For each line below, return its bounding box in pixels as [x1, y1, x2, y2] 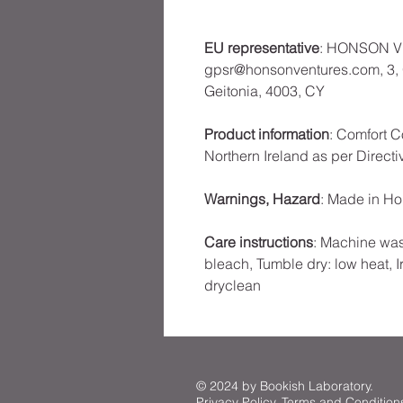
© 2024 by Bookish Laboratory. [196, 378, 373, 394]
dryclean [204, 276, 261, 294]
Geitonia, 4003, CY [204, 82, 325, 100]
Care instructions [204, 233, 313, 251]
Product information [204, 125, 329, 143]
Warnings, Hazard [204, 190, 320, 208]
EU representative [204, 39, 319, 57]
